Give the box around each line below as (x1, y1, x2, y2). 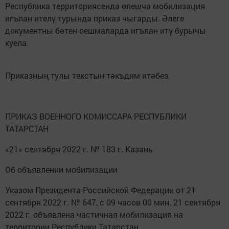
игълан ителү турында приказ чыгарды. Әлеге (5, 12, 184, 24)
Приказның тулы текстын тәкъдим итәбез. (5, 70, 170, 81)
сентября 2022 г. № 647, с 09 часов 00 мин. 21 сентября (5, 196, 220, 208)
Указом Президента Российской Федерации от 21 (5, 184, 196, 195)
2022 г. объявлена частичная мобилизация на (5, 209, 183, 220)
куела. (5, 37, 33, 48)
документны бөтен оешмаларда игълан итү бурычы (5, 25, 206, 36)
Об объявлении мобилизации (5, 164, 118, 175)
